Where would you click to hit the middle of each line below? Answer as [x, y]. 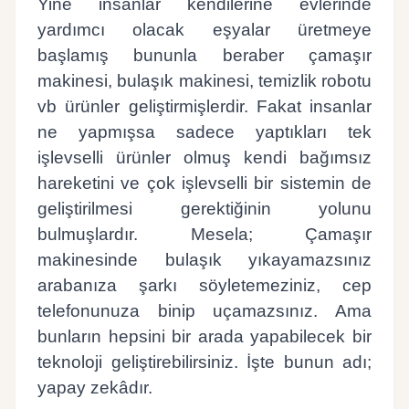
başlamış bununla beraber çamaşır [204, 55]
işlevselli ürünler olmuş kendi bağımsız [204, 157]
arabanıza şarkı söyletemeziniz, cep [204, 285]
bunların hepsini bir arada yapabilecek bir [204, 336]
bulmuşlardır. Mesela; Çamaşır [204, 234]
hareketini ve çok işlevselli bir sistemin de [204, 183]
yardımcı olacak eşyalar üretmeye [204, 29]
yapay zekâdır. [95, 387]
